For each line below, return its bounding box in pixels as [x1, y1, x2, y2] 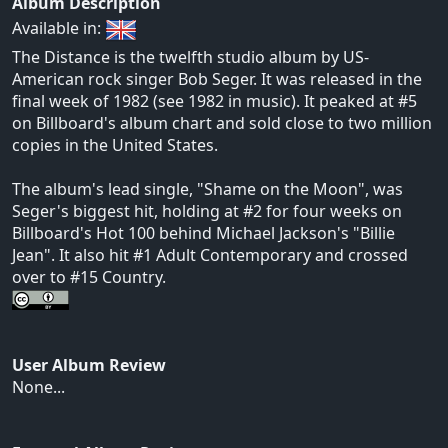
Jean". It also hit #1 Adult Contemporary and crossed [12, 243, 408, 266]
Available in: [12, 16, 105, 39]
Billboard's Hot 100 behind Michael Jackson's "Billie [12, 221, 395, 244]
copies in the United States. [12, 133, 218, 156]
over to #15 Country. [12, 265, 166, 288]
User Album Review [12, 354, 166, 377]
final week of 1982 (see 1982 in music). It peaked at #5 [12, 89, 417, 112]
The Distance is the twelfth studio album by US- [12, 45, 369, 68]
